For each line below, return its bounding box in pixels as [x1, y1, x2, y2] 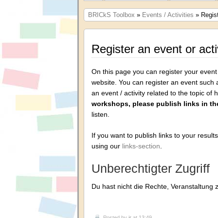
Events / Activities [142, 11, 194, 18]
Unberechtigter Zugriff [91, 161, 210, 175]
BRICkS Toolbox [88, 11, 135, 18]
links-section [122, 142, 160, 150]
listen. [91, 110, 109, 118]
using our [91, 142, 122, 150]
